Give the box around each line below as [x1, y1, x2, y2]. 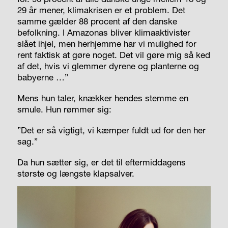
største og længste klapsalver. [17, 167, 134, 179]
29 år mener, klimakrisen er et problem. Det [17, 4, 185, 15]
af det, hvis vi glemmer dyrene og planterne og [17, 60, 199, 71]
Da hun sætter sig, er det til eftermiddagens [17, 156, 186, 167]
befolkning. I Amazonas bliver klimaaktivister [17, 26, 190, 38]
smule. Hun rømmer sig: [17, 103, 111, 115]
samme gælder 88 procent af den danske [17, 15, 177, 26]
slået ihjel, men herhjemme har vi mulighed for [17, 38, 196, 49]
